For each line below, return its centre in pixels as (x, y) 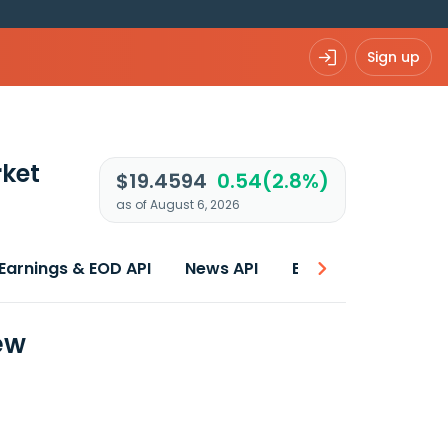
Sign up (393, 56)
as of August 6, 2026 (177, 204)
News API (221, 268)
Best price (333, 268)
